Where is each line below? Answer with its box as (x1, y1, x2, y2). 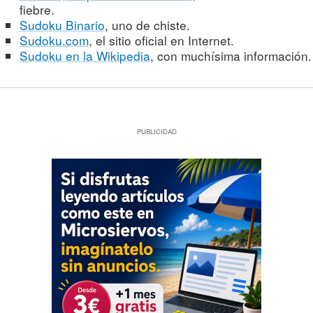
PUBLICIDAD (136, 126, 177, 137)
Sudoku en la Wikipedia (19, 47, 150, 65)
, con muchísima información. (150, 47, 312, 65)
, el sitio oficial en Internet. (88, 31, 234, 50)
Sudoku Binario (19, 16, 105, 34)
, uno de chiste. (104, 16, 190, 34)
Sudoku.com (19, 31, 89, 50)
